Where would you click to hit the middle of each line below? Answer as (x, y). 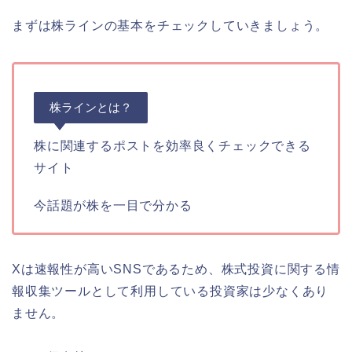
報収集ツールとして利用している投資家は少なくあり (170, 291)
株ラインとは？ (91, 108)
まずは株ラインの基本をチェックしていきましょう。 (170, 26)
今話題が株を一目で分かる (113, 206)
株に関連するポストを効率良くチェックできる (172, 146)
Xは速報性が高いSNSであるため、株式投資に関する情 (176, 269)
